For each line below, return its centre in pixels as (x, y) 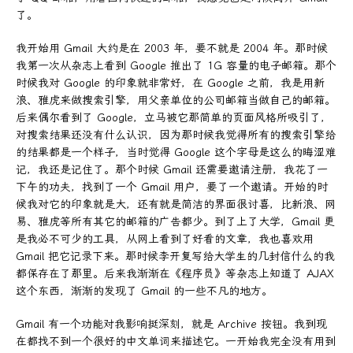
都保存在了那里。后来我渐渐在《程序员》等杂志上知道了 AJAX (175, 273)
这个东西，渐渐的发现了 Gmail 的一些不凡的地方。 (144, 291)
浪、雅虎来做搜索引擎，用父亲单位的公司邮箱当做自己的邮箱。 (176, 100)
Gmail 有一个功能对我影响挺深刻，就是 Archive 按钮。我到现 (171, 324)
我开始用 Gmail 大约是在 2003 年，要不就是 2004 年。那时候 (172, 48)
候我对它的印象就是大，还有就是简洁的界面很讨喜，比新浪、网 (176, 204)
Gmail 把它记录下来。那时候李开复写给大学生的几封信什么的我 (175, 256)
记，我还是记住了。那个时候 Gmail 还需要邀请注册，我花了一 (172, 169)
